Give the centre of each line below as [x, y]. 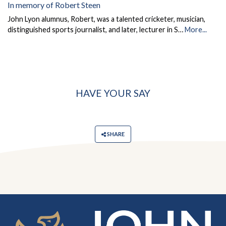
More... [196, 30]
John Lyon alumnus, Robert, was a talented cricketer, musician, [106, 19]
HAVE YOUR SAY [113, 93]
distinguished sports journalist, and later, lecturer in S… [96, 30]
